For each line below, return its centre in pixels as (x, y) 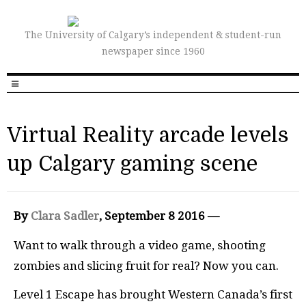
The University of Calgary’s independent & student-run (153, 35)
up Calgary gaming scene (132, 164)
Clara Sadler (65, 216)
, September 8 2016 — (159, 216)
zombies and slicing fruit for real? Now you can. (146, 265)
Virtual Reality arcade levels (148, 135)
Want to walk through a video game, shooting (140, 245)
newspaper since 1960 (153, 51)
